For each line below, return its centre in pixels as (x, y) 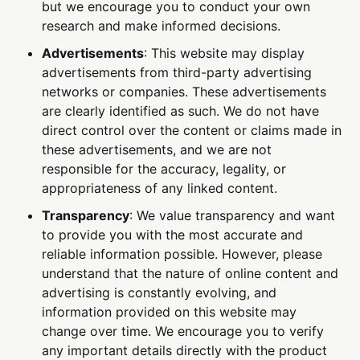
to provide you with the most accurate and (173, 235)
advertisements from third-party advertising (177, 73)
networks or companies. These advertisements (184, 92)
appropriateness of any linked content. (160, 188)
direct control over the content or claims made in (192, 131)
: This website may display (225, 53)
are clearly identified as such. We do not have (181, 111)
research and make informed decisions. (162, 26)
